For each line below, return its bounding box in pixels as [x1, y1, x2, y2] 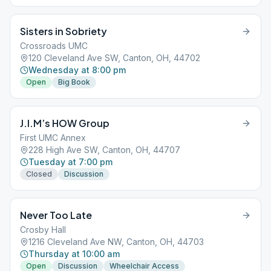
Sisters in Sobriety [20, 25, 107, 38]
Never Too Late [20, 209, 92, 221]
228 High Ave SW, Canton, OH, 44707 [28, 145, 180, 155]
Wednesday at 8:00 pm [28, 65, 126, 75]
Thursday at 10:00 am [28, 249, 120, 259]
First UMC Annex [20, 132, 86, 143]
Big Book [58, 77, 90, 87]
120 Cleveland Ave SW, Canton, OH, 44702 [28, 53, 200, 63]
